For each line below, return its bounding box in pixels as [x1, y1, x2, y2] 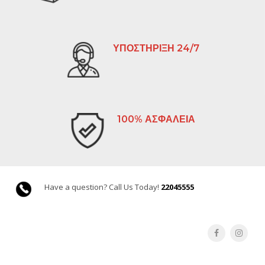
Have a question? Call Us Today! [44, 182, 161, 192]
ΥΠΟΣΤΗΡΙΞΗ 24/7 [112, 43, 199, 54]
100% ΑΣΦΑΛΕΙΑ [117, 114, 195, 125]
